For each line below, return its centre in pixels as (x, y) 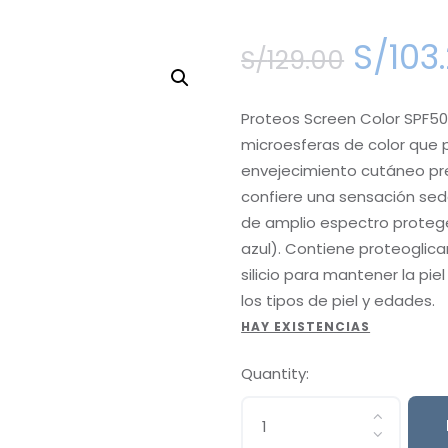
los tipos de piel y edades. (338, 300)
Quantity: (275, 373)
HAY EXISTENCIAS (306, 326)
